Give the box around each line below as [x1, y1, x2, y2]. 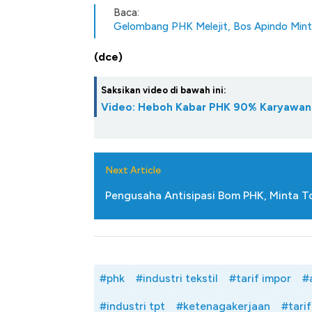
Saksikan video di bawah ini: [101, 85, 226, 96]
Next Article [105, 164, 161, 177]
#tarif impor [229, 272, 291, 286]
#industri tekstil [136, 272, 218, 286]
